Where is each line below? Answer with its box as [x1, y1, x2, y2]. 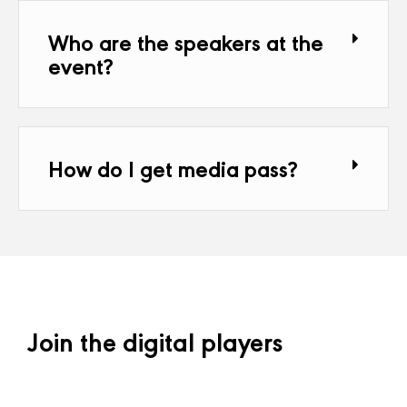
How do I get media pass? [48, 152, 298, 184]
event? [48, 49, 114, 81]
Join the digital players [27, 321, 283, 359]
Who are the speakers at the [48, 25, 323, 57]
